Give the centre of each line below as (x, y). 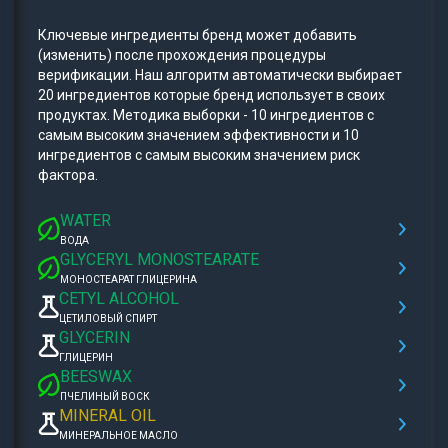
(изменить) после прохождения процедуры (182, 55)
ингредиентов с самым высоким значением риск (199, 155)
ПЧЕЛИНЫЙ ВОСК (105, 397)
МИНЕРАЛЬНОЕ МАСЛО (118, 436)
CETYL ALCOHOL (119, 299)
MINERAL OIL (107, 416)
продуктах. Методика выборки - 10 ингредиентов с (206, 115)
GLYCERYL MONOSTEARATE (160, 260)
